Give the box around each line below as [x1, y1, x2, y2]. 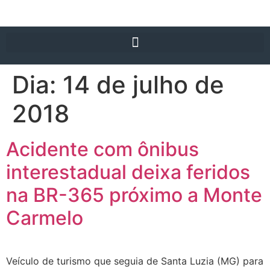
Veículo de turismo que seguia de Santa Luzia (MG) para [6, 255, 263, 267]
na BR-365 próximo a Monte [6, 183, 262, 207]
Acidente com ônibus [6, 137, 199, 161]
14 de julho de [63, 70, 224, 99]
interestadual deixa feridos [6, 160, 250, 184]
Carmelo [6, 206, 83, 230]
